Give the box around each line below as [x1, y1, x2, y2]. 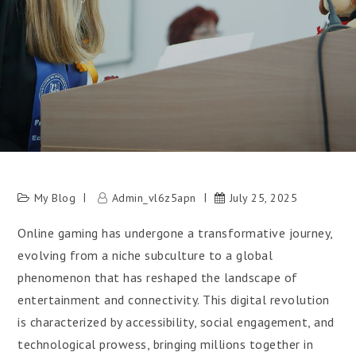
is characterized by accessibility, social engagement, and [17, 314, 335, 330]
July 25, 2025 [229, 191, 298, 205]
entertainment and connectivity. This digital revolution [17, 292, 330, 308]
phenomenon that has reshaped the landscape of [17, 269, 298, 285]
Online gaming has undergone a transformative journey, [17, 225, 333, 241]
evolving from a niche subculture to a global [17, 247, 273, 263]
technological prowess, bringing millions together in [17, 336, 314, 352]
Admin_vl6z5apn [111, 191, 196, 205]
